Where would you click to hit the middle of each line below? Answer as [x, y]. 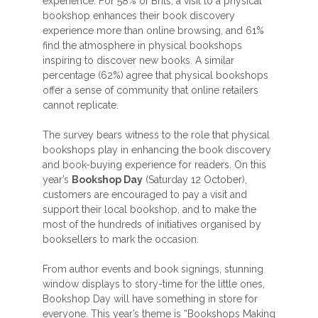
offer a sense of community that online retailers [150, 90]
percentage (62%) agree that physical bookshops [155, 75]
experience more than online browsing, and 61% [153, 31]
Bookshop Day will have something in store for [150, 299]
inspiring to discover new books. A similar [138, 60]
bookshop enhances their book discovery [139, 16]
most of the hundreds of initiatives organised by [152, 224]
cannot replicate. [81, 105]
